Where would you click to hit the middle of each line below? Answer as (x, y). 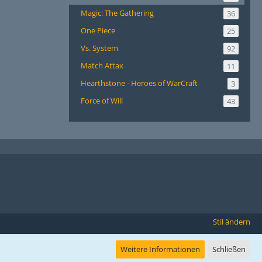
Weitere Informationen (160, 249)
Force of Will (102, 100)
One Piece (98, 30)
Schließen (229, 249)
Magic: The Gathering (117, 13)
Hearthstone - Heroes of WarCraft (139, 83)
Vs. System (99, 48)
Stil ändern (232, 222)
